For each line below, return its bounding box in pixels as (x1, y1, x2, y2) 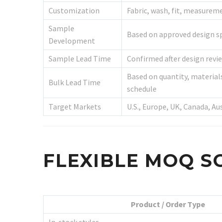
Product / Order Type (131, 199, 205, 210)
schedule (127, 83, 157, 94)
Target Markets (49, 101, 101, 111)
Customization (49, 5, 100, 15)
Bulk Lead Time (49, 77, 101, 87)
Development (49, 35, 95, 46)
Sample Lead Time (49, 53, 111, 63)
